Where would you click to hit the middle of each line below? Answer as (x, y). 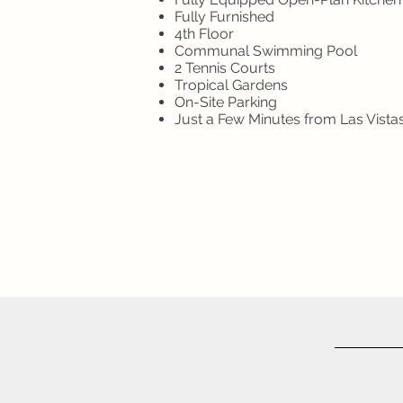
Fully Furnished (224, 17)
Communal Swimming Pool (266, 51)
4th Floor (204, 34)
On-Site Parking (226, 102)
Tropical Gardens (231, 85)
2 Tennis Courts (225, 68)
